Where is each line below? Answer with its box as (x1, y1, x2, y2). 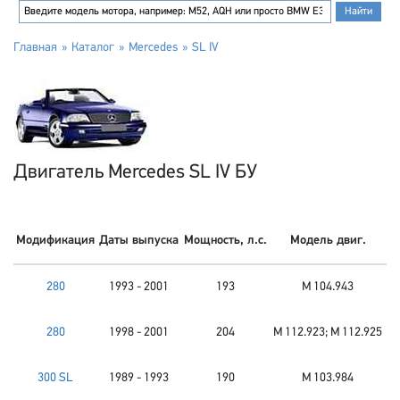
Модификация (16, 234, 95, 247)
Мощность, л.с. (183, 234, 267, 247)
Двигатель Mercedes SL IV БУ (13, 162, 257, 183)
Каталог (71, 41, 114, 54)
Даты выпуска (99, 234, 179, 247)
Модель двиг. (289, 234, 366, 247)
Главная (13, 41, 57, 54)
